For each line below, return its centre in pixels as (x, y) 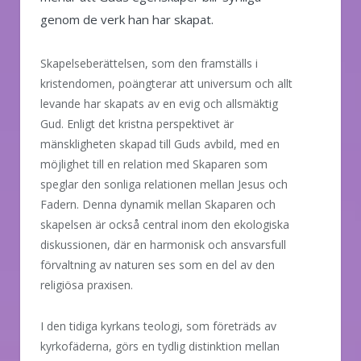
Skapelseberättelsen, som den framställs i (149, 63)
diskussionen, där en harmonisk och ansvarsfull (163, 244)
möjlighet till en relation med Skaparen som (154, 164)
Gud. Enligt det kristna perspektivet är (137, 123)
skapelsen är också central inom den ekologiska (165, 224)
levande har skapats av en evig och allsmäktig (159, 103)
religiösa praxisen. (87, 284)
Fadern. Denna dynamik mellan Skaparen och (158, 204)
